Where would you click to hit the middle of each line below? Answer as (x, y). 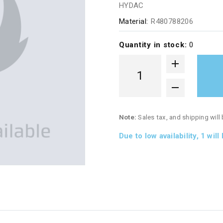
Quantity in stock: (154, 45)
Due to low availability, (160, 136)
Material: (133, 21)
